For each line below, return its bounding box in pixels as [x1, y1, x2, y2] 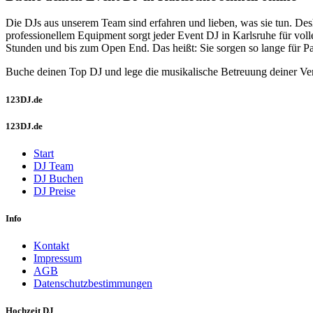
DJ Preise [34, 184, 75, 197]
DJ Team [34, 159, 73, 172]
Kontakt [34, 240, 69, 252]
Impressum [34, 252, 82, 265]
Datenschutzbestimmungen [34, 277, 152, 290]
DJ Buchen [34, 172, 83, 184]
